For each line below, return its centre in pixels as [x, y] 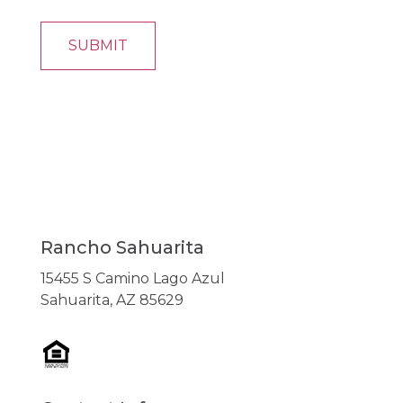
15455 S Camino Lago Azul [132, 279]
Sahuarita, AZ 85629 [112, 300]
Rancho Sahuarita [122, 248]
